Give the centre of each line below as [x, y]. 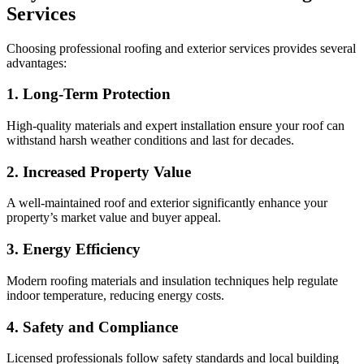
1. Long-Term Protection [89, 94]
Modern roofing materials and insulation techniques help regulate [172, 280]
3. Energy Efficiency [74, 249]
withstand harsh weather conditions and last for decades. [150, 140]
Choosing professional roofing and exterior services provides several [181, 48]
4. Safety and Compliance [92, 327]
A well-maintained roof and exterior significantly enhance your [167, 203]
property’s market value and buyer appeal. [114, 218]
